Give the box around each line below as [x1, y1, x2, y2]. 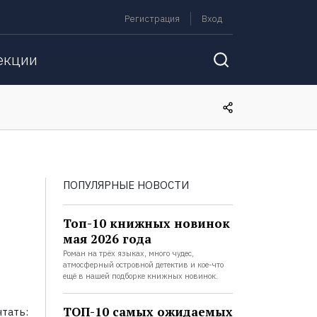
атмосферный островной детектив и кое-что [62, 260, 224, 270]
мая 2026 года [62, 231, 151, 247]
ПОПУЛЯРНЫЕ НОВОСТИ [62, 178, 189, 192]
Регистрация [124, 13, 180, 25]
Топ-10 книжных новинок [62, 215, 230, 231]
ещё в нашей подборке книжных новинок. [62, 271, 218, 281]
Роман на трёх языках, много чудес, [62, 248, 194, 258]
